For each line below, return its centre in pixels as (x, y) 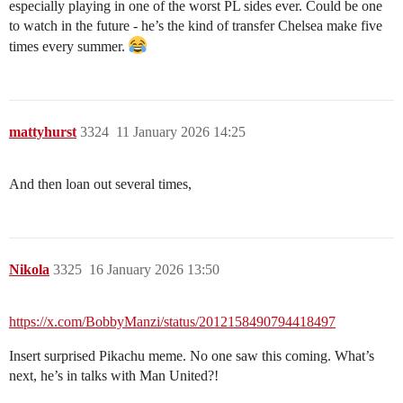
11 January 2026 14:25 (181, 132)
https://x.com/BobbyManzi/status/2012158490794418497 (172, 322)
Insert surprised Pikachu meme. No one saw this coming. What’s (192, 356)
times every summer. (69, 47)
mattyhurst (43, 132)
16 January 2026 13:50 (154, 270)
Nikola (29, 270)
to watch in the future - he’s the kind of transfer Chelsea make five (196, 26)
